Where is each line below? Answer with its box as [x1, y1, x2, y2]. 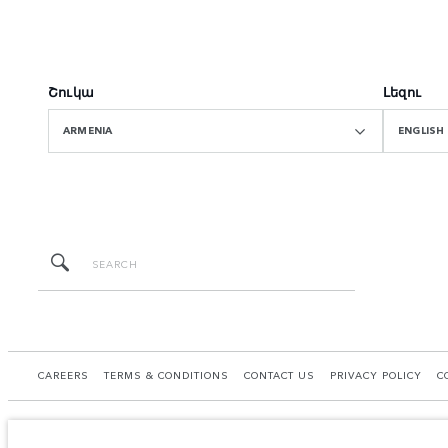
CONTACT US [244, 368, 315, 383]
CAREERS [38, 368, 89, 383]
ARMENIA [63, 123, 113, 138]
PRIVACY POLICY [330, 368, 422, 383]
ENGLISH [398, 123, 445, 138]
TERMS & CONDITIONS [104, 368, 229, 383]
